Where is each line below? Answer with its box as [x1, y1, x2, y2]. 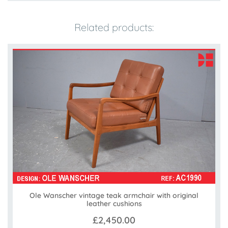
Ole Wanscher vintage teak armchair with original [30, 190, 198, 200]
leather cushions [86, 198, 142, 208]
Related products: [74, 20, 154, 34]
